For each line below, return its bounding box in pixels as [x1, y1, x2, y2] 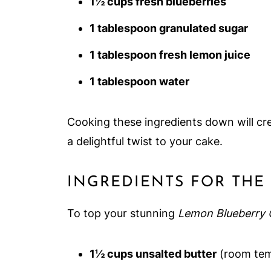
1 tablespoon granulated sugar [90, 22, 248, 34]
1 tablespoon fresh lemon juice [90, 48, 250, 61]
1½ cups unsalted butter [90, 247, 217, 260]
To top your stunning [67, 207, 178, 220]
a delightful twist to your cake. [67, 135, 223, 148]
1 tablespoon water [90, 75, 189, 88]
